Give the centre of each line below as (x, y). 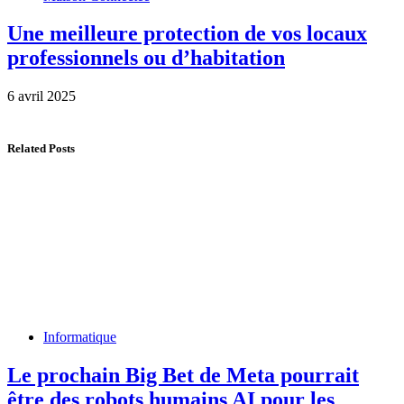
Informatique (80, 336)
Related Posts (41, 148)
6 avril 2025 (41, 96)
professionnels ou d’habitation (146, 58)
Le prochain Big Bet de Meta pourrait (183, 375)
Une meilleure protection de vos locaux (187, 34)
